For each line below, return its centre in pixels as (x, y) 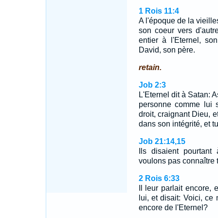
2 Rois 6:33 (159, 178)
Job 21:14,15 (162, 141)
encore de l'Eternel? (173, 208)
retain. (150, 67)
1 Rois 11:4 (159, 11)
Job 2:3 (152, 85)
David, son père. (167, 50)
